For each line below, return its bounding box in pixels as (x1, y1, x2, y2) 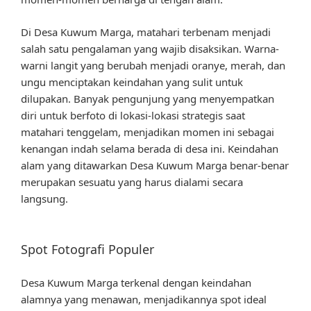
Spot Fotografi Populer (21, 241, 154, 258)
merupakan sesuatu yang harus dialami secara (21, 174, 243, 189)
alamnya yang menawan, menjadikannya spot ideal (21, 292, 267, 306)
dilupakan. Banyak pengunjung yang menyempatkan (21, 91, 274, 106)
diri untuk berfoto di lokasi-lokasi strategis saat (21, 108, 245, 122)
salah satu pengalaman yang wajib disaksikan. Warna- (21, 41, 279, 56)
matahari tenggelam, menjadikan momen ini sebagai (21, 124, 274, 139)
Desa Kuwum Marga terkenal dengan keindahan (21, 275, 251, 289)
